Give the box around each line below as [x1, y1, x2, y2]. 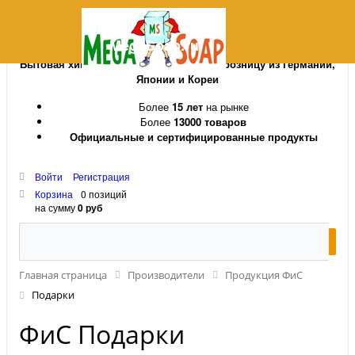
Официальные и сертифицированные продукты [69, 129, 318, 144]
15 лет [171, 99, 203, 114]
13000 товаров [174, 114, 246, 129]
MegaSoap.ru [109, 35, 199, 55]
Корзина [35, 187, 73, 200]
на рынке [202, 99, 249, 114]
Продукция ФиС [225, 268, 303, 282]
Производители [128, 268, 204, 282]
